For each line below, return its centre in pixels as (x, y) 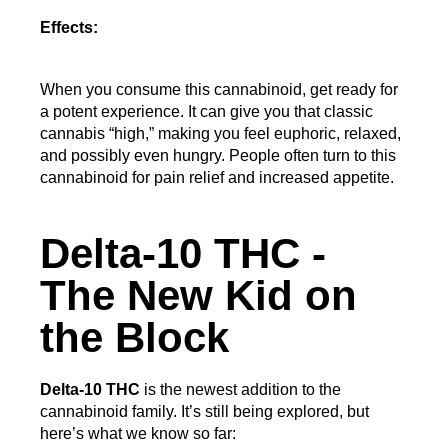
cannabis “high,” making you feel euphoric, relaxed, (220, 134)
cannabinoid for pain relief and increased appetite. (217, 178)
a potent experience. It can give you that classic (206, 112)
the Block (134, 338)
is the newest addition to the (240, 390)
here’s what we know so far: (138, 434)
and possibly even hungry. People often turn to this (218, 156)
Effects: (69, 28)
